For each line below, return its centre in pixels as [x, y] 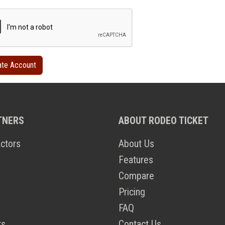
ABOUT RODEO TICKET [163, 121]
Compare [136, 176]
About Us [136, 144]
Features [136, 160]
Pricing [132, 192]
